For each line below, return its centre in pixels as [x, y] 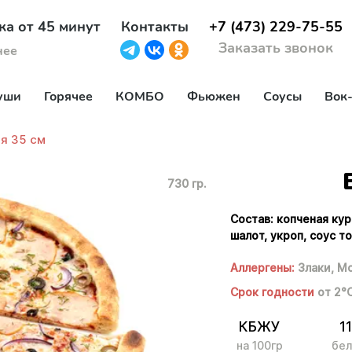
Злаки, [316, 268]
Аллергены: [263, 268]
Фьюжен [214, 97]
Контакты [154, 27]
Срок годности [274, 292]
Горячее [68, 97]
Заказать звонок [275, 48]
